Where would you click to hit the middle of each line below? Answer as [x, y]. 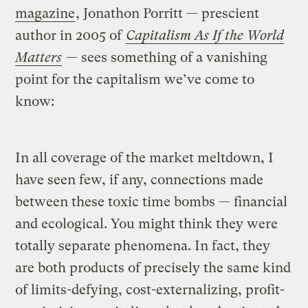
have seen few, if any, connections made [140, 179]
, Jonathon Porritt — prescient [168, 13]
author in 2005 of [70, 35]
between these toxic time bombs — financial [152, 201]
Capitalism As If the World [205, 35]
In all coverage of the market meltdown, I [145, 157]
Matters [39, 57]
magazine [45, 13]
